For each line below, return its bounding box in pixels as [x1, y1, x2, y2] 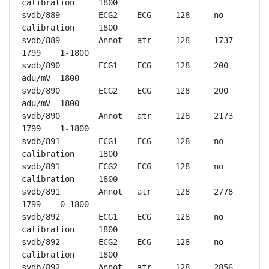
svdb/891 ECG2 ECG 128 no [22, 162, 60, 171]
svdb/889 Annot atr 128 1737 [22, 35, 60, 45]
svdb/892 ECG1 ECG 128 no [22, 212, 60, 222]
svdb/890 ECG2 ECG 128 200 [22, 86, 60, 95]
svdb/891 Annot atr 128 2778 [22, 187, 60, 196]
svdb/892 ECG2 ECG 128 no [22, 237, 60, 247]
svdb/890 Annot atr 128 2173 [22, 111, 60, 121]
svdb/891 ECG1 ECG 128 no [22, 136, 60, 146]
